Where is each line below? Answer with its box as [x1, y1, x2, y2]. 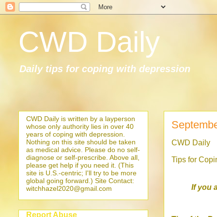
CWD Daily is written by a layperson [26, 115, 135, 123]
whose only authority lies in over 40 [26, 123, 134, 130]
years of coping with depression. [26, 130, 125, 138]
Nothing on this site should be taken [26, 138, 136, 146]
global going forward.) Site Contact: [26, 177, 134, 185]
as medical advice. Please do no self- [26, 146, 140, 154]
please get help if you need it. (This [26, 161, 134, 169]
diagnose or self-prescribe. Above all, [26, 154, 139, 161]
